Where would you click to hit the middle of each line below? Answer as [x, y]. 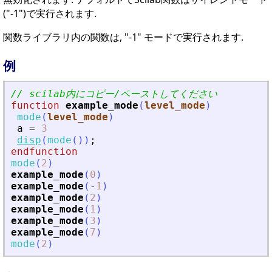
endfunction [44, 152]
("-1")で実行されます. [50, 14]
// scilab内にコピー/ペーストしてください [114, 94]
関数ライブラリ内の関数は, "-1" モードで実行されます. [123, 37]
